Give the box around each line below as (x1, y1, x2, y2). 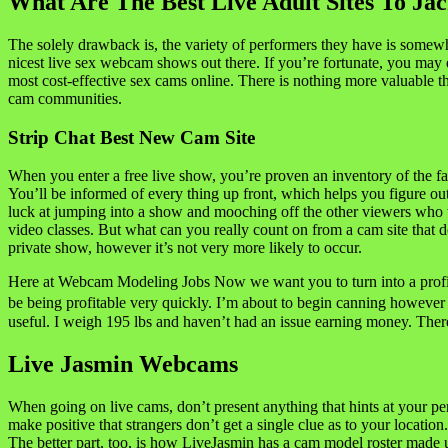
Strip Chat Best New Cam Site (8, 126, 255, 148)
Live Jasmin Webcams (8, 351, 238, 378)
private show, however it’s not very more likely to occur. (8, 239, 362, 257)
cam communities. (8, 89, 122, 107)
